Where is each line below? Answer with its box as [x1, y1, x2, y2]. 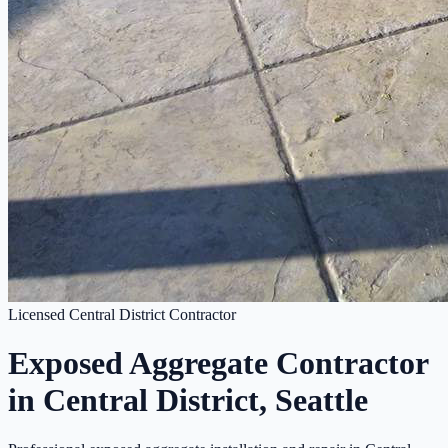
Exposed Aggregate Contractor [8, 345, 429, 382]
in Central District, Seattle [8, 382, 368, 419]
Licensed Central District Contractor [8, 306, 236, 323]
